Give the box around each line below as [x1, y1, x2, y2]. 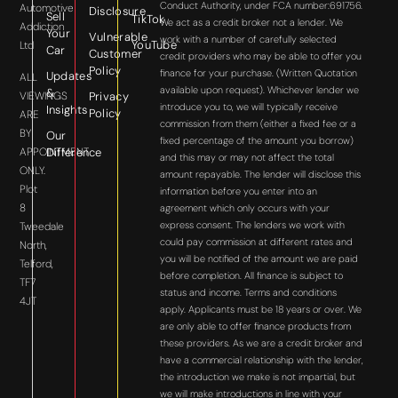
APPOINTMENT [20, 144, 90, 159]
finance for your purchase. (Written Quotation [160, 67, 358, 80]
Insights [45, 102, 88, 118]
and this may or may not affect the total [160, 151, 335, 164]
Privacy [88, 89, 129, 105]
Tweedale [20, 219, 65, 234]
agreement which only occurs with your [160, 202, 330, 215]
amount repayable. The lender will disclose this [160, 168, 362, 181]
